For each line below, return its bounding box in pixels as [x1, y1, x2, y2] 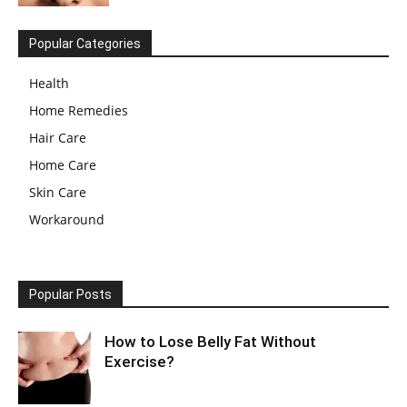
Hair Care [29, 129, 86, 147]
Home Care [29, 156, 96, 174]
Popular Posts [29, 287, 112, 303]
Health [29, 74, 69, 93]
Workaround [29, 211, 104, 229]
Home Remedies [29, 102, 128, 120]
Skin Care [29, 184, 86, 202]
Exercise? [104, 352, 174, 372]
